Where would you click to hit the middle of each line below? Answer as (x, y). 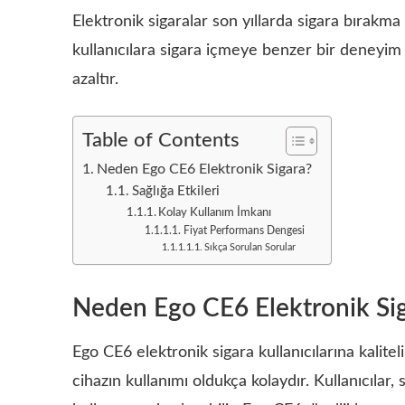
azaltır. (95, 80)
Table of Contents (161, 140)
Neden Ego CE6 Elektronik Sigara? (205, 169)
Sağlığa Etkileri (175, 191)
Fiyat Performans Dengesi (244, 231)
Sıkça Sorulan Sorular (250, 247)
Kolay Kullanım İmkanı (215, 212)
